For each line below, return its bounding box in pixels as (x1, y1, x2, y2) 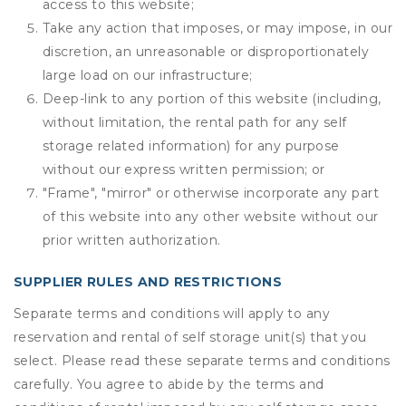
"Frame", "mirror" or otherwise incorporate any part (43, 185, 379, 201)
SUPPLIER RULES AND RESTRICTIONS (14, 274, 282, 290)
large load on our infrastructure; (43, 67, 253, 83)
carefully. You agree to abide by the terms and (14, 376, 324, 392)
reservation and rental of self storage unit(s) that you (14, 329, 367, 345)
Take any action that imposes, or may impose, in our (43, 20, 392, 36)
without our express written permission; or (43, 161, 325, 178)
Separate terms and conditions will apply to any (14, 305, 331, 322)
